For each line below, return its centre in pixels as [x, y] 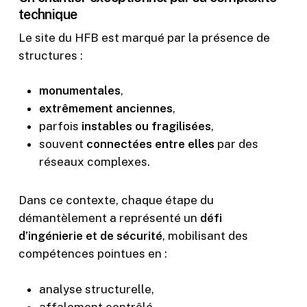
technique [48, 14]
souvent [62, 144]
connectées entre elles [150, 144]
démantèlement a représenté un [109, 218]
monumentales [79, 91]
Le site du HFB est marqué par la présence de [144, 37]
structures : [50, 55]
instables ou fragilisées [146, 126]
